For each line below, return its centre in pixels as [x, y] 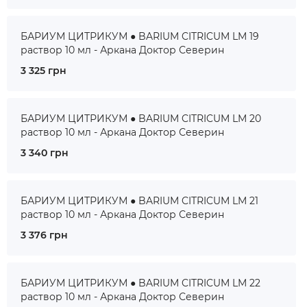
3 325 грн [44, 71]
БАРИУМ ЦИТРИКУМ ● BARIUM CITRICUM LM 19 [140, 36]
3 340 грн [45, 153]
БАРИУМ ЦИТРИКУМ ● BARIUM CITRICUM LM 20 [141, 119]
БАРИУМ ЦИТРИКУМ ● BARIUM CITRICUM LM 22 [140, 283]
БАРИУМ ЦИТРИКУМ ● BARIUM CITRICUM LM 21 [139, 201]
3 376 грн [44, 235]
